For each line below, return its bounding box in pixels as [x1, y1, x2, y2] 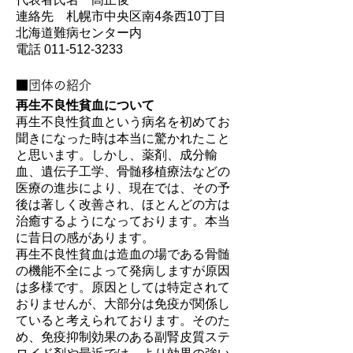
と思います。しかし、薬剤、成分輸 [16, 148, 217, 162]
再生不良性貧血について [16, 98, 154, 112]
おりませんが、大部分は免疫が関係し [16, 297, 230, 310]
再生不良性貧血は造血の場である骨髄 [16, 247, 230, 261]
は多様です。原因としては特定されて [16, 281, 230, 294]
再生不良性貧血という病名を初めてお [16, 115, 230, 128]
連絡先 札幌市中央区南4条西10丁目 [16, 9, 226, 23]
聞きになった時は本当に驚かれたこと [16, 132, 230, 145]
